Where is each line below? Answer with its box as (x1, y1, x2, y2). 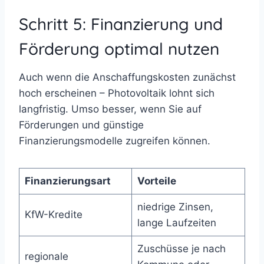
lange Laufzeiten (137, 216, 216, 229)
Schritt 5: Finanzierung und (19, 13, 223, 34)
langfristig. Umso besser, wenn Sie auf (19, 103, 202, 115)
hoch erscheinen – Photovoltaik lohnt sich (19, 87, 214, 99)
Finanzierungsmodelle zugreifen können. (19, 134, 210, 147)
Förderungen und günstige (19, 118, 144, 131)
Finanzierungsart (24, 174, 111, 187)
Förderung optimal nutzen (19, 38, 219, 59)
